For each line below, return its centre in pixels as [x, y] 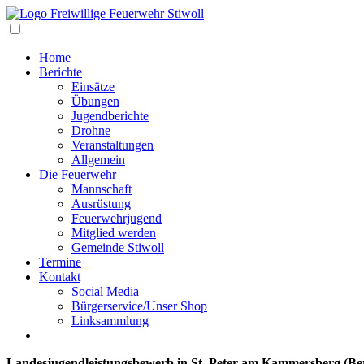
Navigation [50, 27]
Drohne [91, 130]
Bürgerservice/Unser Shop [139, 306]
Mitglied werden [114, 233]
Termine [60, 262]
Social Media [105, 291]
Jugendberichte [110, 116]
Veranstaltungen [113, 145]
